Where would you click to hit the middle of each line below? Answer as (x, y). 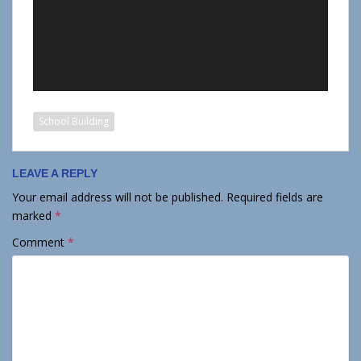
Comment (40, 242)
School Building (74, 121)
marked (33, 215)
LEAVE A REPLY (55, 173)
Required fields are (275, 197)
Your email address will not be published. (118, 197)
